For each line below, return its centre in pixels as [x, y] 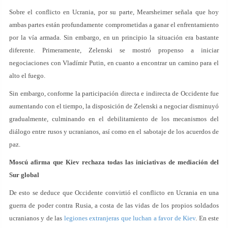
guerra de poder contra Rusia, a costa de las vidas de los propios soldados [114, 205]
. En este [207, 218]
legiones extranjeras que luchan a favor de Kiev [130, 218]
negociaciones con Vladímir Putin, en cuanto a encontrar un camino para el [114, 63]
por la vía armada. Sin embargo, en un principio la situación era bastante [114, 37]
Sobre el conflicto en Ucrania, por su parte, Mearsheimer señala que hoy [114, 12]
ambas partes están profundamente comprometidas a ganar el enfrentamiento [114, 25]
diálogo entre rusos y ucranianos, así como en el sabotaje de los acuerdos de [114, 132]
